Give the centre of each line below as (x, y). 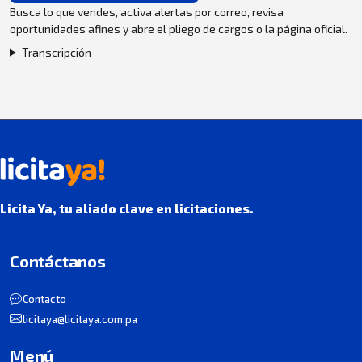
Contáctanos (58, 261)
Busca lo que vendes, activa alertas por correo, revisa (147, 11)
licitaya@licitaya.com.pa (80, 319)
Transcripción (56, 52)
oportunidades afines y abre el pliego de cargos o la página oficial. (179, 28)
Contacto (44, 299)
